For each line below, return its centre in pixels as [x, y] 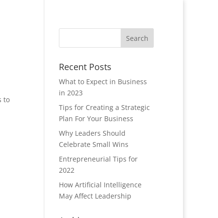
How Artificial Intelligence [100, 185]
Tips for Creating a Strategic [104, 107]
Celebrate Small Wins [93, 144]
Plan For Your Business [96, 118]
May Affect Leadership [95, 196]
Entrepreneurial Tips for [98, 159]
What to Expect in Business [103, 82]
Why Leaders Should [92, 133]
